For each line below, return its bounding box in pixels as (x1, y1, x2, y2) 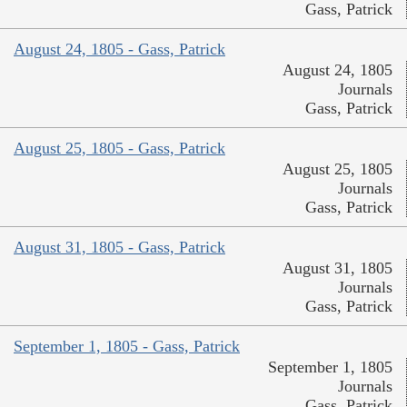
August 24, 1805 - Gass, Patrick (14, 39, 225, 58)
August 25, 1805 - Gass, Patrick (14, 138, 225, 157)
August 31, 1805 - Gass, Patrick (14, 237, 225, 256)
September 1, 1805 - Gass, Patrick (14, 336, 240, 355)
